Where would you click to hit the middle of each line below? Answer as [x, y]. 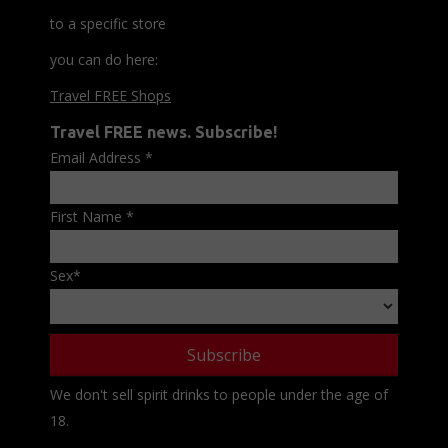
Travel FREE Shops [110, 96]
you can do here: [104, 60]
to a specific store [108, 24]
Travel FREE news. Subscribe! [163, 132]
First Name [88, 217]
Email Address [97, 158]
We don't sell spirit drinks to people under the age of [219, 395]
